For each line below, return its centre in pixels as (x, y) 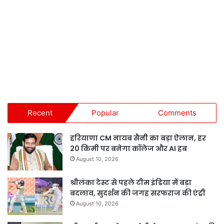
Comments (177, 113)
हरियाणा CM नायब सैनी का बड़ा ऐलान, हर (138, 138)
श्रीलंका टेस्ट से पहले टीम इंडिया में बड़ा (131, 183)
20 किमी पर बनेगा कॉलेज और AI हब (128, 149)
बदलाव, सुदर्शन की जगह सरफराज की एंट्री (138, 193)
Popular (105, 113)
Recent (40, 113)
